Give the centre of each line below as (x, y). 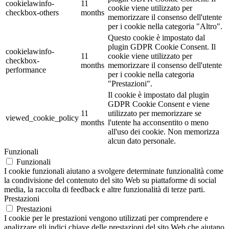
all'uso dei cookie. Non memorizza (164, 132)
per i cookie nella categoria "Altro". (165, 27)
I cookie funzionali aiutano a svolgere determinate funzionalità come (114, 171)
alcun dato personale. (142, 141)
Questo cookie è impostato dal (156, 38)
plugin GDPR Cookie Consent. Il (162, 47)
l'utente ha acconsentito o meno (158, 123)
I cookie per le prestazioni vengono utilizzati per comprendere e (106, 218)
